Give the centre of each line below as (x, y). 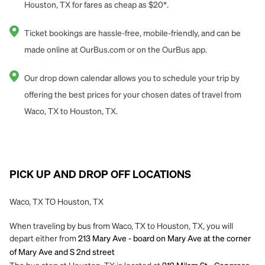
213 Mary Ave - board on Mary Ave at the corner (164, 239)
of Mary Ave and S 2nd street (63, 253)
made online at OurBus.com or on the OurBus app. (116, 50)
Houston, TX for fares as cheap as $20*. (96, 5)
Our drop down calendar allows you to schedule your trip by (132, 79)
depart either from (44, 238)
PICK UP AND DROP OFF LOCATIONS (100, 175)
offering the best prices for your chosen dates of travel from (133, 95)
